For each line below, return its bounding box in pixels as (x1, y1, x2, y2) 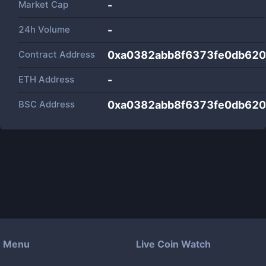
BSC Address (18, 99, 75, 110)
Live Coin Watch (136, 238, 211, 250)
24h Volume (18, 24, 70, 35)
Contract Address (18, 49, 95, 60)
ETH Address (18, 74, 74, 85)
